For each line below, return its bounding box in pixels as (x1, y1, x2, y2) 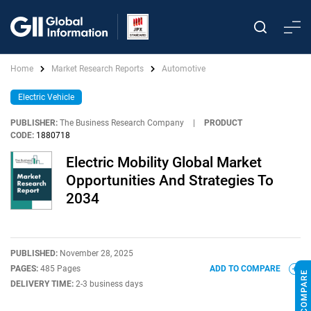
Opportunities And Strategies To (66, 172, 274, 189)
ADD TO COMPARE (210, 264, 283, 274)
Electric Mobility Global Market (66, 154, 262, 171)
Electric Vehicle (18, 92, 74, 102)
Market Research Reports (51, 64, 144, 74)
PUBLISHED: (10, 249, 60, 258)
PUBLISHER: (10, 118, 58, 128)
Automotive (162, 64, 205, 74)
